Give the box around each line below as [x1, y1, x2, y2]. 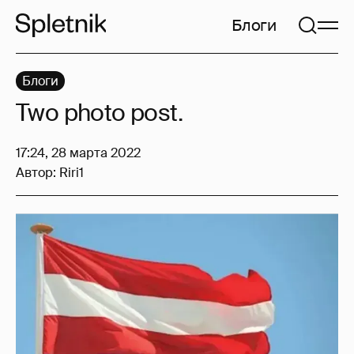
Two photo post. [16, 97, 183, 128]
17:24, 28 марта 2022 [16, 145, 141, 161]
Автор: [16, 164, 59, 181]
